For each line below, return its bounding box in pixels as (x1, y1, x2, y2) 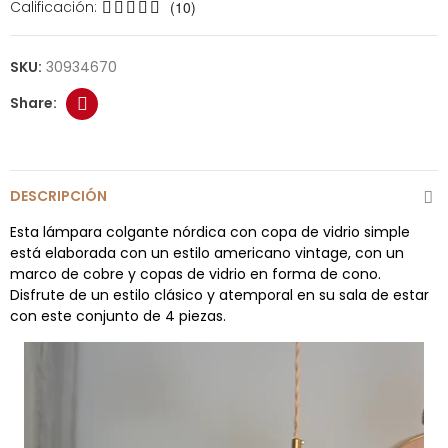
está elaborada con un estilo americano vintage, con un (10, 242, 404, 263)
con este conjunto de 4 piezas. (10, 305, 226, 326)
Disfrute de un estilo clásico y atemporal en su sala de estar (10, 284, 429, 305)
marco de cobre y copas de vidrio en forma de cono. (10, 263, 381, 284)
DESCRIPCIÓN (10, 185, 107, 206)
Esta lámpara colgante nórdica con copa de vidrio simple (10, 221, 410, 242)
